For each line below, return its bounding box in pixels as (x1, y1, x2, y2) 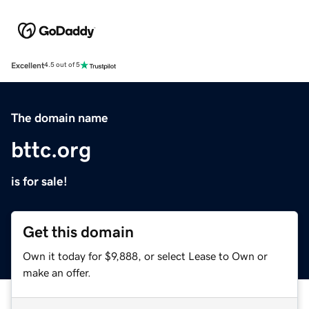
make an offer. (23, 266, 91, 278)
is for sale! (11, 175, 68, 188)
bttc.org (11, 138, 91, 161)
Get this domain (23, 223, 134, 240)
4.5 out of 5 (44, 61, 80, 69)
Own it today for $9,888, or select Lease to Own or (23, 250, 268, 261)
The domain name (11, 111, 108, 124)
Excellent (11, 61, 44, 70)
